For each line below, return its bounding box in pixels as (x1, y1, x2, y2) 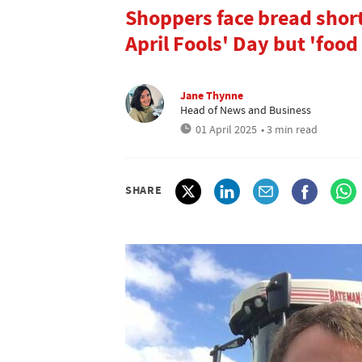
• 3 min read (261, 122, 318, 137)
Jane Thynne (180, 87, 243, 103)
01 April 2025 (196, 122, 257, 137)
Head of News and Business (180, 103, 311, 117)
